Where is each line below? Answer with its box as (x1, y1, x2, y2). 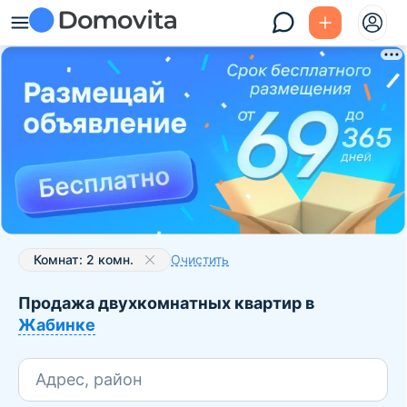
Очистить (171, 251, 229, 267)
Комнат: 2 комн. (34, 251, 134, 267)
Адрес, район (35, 370, 142, 390)
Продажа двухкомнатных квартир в (18, 293, 314, 313)
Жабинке (18, 314, 95, 334)
